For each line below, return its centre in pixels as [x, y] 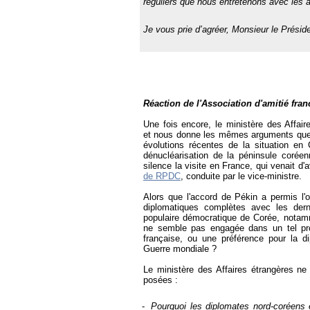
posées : [161, 280]
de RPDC [162, 176]
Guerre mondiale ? [180, 249]
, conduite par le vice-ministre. [241, 176]
